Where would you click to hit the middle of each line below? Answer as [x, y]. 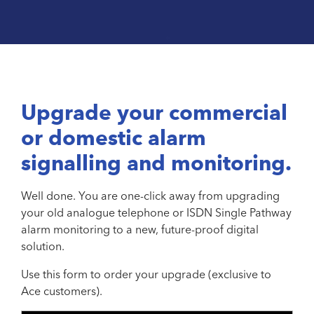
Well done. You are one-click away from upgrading [150, 195]
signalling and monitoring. [156, 163]
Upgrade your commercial [154, 112]
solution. [43, 246]
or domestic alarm [114, 137]
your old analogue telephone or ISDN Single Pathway [156, 212]
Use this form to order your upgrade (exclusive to [146, 274]
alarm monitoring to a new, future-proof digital [140, 229]
